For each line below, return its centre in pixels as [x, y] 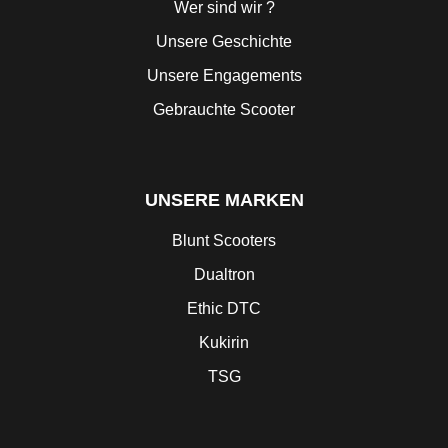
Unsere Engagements [224, 76]
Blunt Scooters [224, 241]
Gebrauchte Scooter [224, 110]
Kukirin [224, 343]
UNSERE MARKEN [224, 200]
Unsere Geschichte [224, 42]
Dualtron [224, 275]
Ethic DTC [224, 309]
